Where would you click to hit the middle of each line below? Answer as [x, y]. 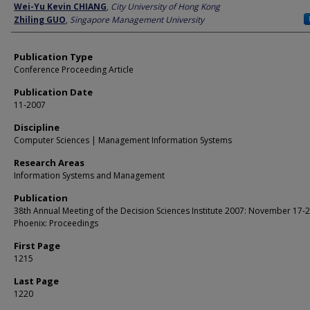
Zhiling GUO [40, 20]
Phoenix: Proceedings [56, 223]
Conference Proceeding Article [74, 70]
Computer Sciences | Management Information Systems [123, 140]
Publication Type [53, 57]
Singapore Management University [137, 20]
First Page [37, 246]
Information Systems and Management [89, 175]
